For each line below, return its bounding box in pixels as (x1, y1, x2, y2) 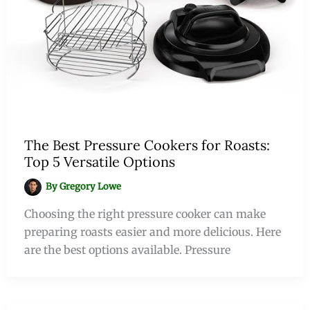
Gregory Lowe (60, 181, 122, 193)
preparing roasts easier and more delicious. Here (24, 225, 281, 239)
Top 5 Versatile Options (24, 153, 175, 171)
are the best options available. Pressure (24, 243, 230, 257)
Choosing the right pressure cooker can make (24, 207, 266, 221)
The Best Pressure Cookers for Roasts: (24, 136, 270, 154)
